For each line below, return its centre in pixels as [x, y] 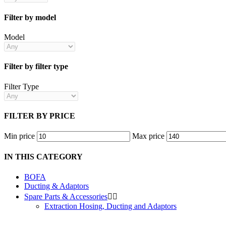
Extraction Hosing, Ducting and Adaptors [110, 206]
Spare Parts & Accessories [66, 196]
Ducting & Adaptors [56, 186]
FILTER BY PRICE [40, 116]
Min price [19, 136]
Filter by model [30, 17]
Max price [148, 136]
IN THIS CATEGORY [43, 157]
